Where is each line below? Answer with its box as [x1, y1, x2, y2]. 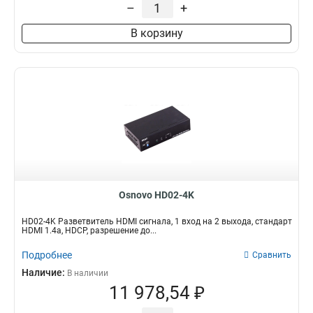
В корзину [130, 27, 183, 40]
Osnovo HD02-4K [119, 189, 194, 201]
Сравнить [252, 250, 291, 260]
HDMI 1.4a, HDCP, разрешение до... [22, 226, 156, 235]
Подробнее [22, 249, 72, 261]
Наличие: [22, 267, 67, 278]
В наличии [67, 268, 108, 278]
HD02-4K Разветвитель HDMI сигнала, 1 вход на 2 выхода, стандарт [22, 217, 292, 226]
